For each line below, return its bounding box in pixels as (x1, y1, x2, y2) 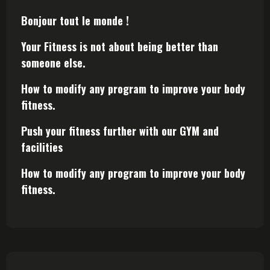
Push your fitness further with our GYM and (21, 123, 219, 139)
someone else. (21, 55, 86, 71)
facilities (21, 139, 63, 155)
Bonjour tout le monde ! (21, 13, 129, 28)
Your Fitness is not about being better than (21, 39, 218, 54)
